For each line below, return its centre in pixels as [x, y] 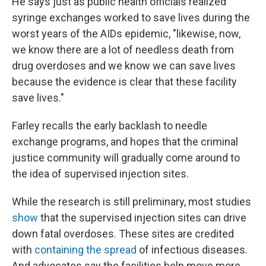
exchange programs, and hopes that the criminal [125, 141]
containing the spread [85, 249]
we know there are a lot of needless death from [123, 49]
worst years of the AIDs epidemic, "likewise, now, [126, 33]
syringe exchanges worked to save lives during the [131, 17]
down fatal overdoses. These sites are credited [123, 233]
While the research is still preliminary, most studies [132, 201]
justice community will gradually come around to [126, 157]
